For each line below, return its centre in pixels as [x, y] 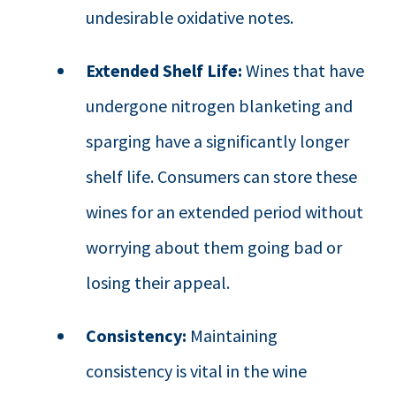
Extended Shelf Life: [164, 70]
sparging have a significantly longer [218, 141]
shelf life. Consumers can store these [222, 176]
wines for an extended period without [225, 211]
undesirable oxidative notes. [190, 17]
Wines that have [304, 70]
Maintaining [232, 335]
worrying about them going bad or [214, 247]
